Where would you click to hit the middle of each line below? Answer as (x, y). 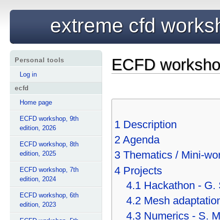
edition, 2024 (38, 179)
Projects (142, 170)
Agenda (141, 140)
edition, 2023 (38, 204)
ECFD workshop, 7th (49, 169)
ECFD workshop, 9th (49, 118)
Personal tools (40, 60)
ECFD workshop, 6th (49, 195)
